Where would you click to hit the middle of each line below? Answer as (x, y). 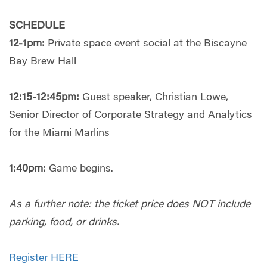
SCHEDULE (37, 26)
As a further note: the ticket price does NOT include (130, 205)
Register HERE (44, 258)
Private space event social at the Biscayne (146, 44)
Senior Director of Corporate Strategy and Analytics (131, 115)
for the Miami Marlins (59, 133)
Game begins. (80, 169)
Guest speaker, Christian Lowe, (154, 97)
